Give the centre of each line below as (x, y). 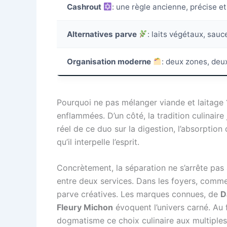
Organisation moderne (109, 62)
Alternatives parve (102, 34)
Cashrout (84, 7)
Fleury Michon (85, 207)
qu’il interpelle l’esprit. (98, 142)
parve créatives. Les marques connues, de (139, 194)
